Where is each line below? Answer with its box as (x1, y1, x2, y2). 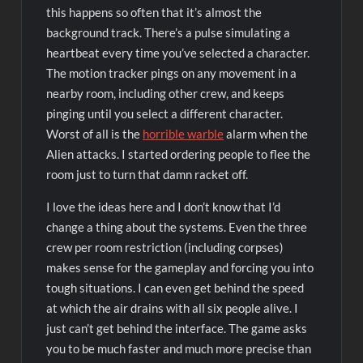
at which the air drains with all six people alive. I (46, 301, 299, 316)
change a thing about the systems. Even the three (46, 220, 308, 235)
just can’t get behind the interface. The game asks (46, 321, 308, 336)
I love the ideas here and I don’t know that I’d (46, 199, 281, 215)
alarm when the (224, 126, 309, 142)
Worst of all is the (46, 126, 143, 142)
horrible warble (143, 126, 224, 142)
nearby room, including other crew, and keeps (46, 86, 285, 101)
